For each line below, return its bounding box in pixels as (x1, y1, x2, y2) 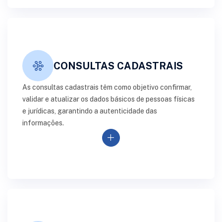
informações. (22, 119, 64, 127)
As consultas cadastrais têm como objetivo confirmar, (22, 83, 192, 91)
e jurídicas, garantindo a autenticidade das (22, 107, 157, 115)
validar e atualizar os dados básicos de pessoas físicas (22, 95, 195, 103)
